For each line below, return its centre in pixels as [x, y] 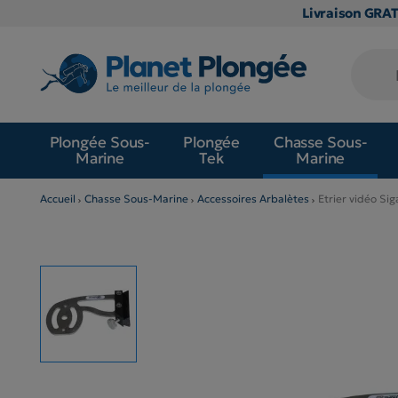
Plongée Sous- [100, 143]
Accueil [58, 198]
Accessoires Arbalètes [253, 198]
